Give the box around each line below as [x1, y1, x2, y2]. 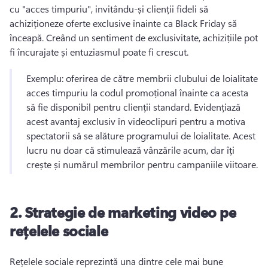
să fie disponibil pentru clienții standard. [26, 100, 194, 113]
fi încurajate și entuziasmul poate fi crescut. [10, 45, 191, 58]
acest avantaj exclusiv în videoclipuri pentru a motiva [26, 115, 245, 127]
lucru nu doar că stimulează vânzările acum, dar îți [26, 144, 234, 156]
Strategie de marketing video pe [24, 202, 236, 221]
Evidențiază [194, 100, 240, 113]
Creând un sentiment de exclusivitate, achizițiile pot [46, 31, 258, 44]
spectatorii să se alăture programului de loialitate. [26, 129, 233, 142]
